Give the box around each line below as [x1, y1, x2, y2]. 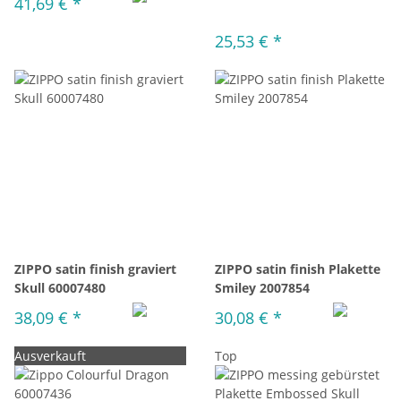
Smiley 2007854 [215, 279, 310, 296]
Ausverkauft [14, 347, 86, 364]
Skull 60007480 [14, 279, 106, 296]
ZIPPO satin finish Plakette [215, 260, 380, 277]
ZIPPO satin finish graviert [14, 260, 176, 277]
